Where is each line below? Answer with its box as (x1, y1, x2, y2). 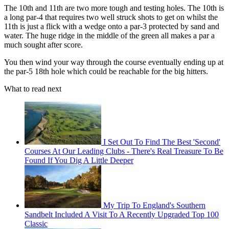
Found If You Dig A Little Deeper (25, 155, 133, 165)
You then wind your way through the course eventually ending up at (4, 57, 223, 66)
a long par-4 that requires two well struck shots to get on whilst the (4, 12, 218, 21)
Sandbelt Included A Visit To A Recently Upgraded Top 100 (25, 210, 219, 219)
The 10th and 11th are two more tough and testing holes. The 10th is (4, 3, 224, 12)
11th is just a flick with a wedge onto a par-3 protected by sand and (4, 21, 219, 31)
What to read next (4, 84, 61, 93)
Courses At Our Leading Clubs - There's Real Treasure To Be (25, 146, 223, 155)
